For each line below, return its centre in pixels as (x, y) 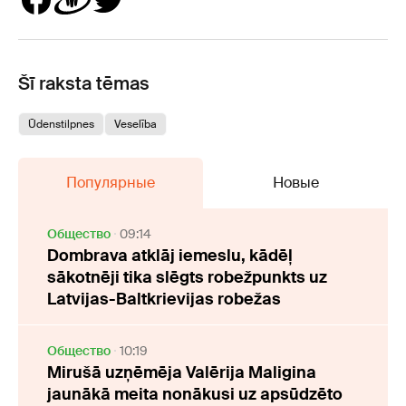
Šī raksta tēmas (84, 83)
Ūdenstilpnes (61, 124)
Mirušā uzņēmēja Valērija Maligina (182, 372)
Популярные (111, 182)
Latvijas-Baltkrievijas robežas (164, 299)
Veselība (135, 124)
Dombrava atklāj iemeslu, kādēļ (170, 255)
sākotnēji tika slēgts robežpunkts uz (187, 277)
